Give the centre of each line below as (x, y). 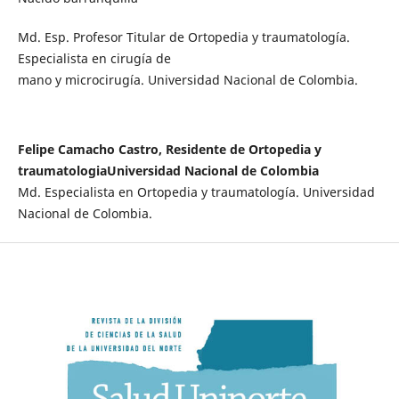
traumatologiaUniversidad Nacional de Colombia (168, 171)
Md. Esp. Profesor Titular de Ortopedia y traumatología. (183, 37)
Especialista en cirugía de (94, 59)
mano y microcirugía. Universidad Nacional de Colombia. (187, 80)
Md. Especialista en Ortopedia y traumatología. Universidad (196, 192)
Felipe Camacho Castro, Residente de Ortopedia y (169, 150)
